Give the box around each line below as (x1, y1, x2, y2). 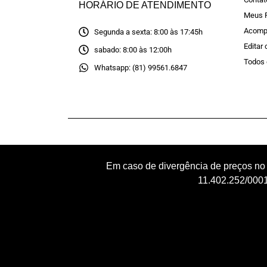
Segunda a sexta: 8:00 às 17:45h (94, 27, 203, 37)
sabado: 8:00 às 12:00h (94, 45, 172, 55)
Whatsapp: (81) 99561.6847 (94, 63, 188, 73)
